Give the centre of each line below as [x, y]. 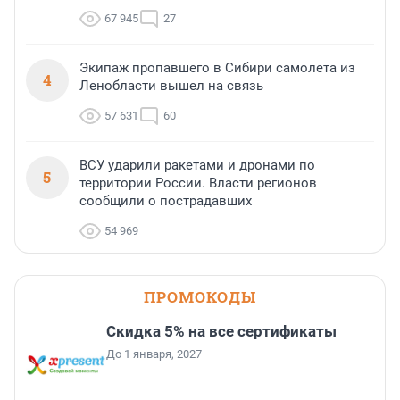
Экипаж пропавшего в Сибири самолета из [217, 68]
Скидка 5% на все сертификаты [221, 332]
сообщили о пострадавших [166, 201]
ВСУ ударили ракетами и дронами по [197, 166]
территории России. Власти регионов [198, 183]
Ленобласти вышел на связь [171, 86]
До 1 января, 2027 [154, 354]
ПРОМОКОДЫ [200, 297]
